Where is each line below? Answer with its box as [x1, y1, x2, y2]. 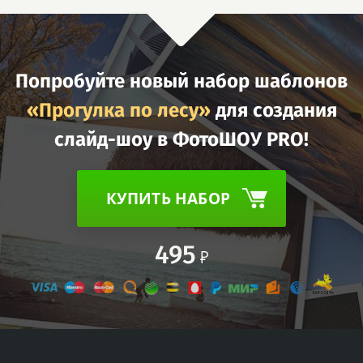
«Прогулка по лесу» [26, 98, 211, 122]
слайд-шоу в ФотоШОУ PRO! [54, 127, 309, 151]
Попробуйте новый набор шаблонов [15, 69, 348, 92]
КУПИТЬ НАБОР [105, 187, 230, 209]
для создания [210, 98, 337, 122]
